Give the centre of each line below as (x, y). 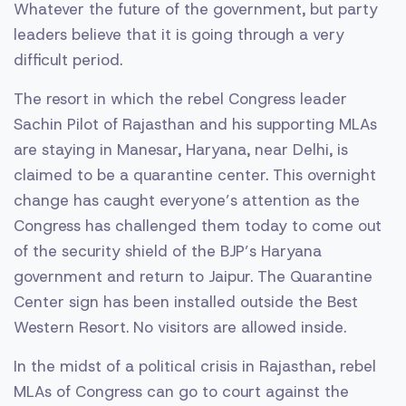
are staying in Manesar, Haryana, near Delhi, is (181, 149)
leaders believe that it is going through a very (179, 34)
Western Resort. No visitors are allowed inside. (180, 327)
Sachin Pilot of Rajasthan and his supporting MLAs (195, 124)
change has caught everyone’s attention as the (187, 200)
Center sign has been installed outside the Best (186, 301)
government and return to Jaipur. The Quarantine (193, 276)
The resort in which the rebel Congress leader (180, 98)
